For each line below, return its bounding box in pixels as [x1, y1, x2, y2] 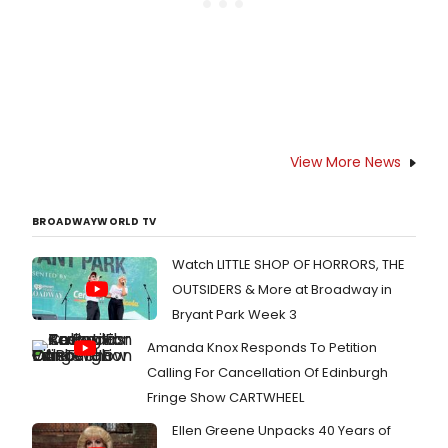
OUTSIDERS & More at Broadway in [172, 280, 392, 300]
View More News [290, 152, 401, 173]
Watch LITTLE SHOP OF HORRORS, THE [172, 255, 405, 275]
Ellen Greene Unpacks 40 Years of [172, 421, 391, 441]
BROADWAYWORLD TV [32, 214, 157, 230]
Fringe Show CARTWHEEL [147, 388, 304, 408]
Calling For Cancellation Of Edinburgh [147, 363, 388, 383]
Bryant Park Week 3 [172, 305, 297, 325]
